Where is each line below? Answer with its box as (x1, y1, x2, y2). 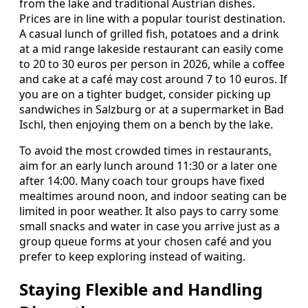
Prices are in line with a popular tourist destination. (19, 10, 285, 26)
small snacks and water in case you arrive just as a (19, 218, 280, 234)
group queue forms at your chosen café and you (19, 233, 272, 249)
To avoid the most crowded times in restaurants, (19, 142, 272, 158)
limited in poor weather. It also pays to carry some (19, 203, 278, 219)
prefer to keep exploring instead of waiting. (19, 248, 245, 264)
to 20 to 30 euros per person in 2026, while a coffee (19, 56, 285, 71)
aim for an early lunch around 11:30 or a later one (19, 157, 277, 173)
